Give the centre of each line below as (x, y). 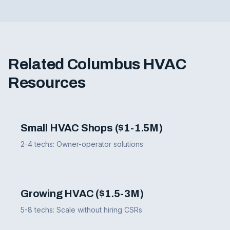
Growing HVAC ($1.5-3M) (82, 194)
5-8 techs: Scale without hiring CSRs (81, 210)
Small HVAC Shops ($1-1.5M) (92, 128)
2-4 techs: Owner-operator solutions (82, 144)
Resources (47, 83)
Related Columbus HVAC (97, 64)
